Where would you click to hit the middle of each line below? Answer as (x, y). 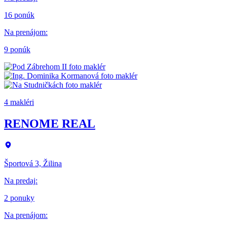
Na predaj (20, 181)
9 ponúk (17, 50)
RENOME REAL (50, 124)
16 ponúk (19, 15)
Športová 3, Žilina (33, 164)
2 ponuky (19, 198)
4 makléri (19, 102)
